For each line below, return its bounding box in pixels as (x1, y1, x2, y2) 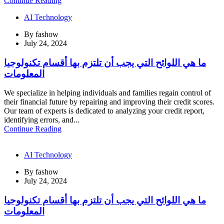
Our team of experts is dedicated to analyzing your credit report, (4, 106, 204, 115)
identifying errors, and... (4, 115, 79, 124)
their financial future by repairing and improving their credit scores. (4, 97, 214, 106)
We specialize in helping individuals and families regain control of (4, 88, 211, 97)
